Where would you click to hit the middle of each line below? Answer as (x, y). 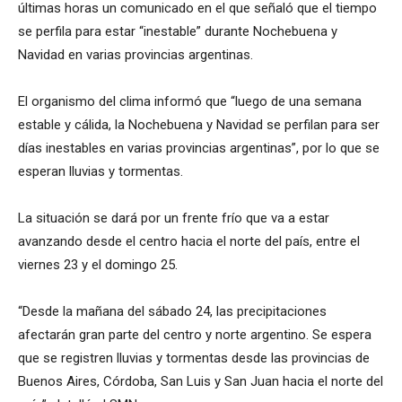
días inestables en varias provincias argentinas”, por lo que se (199, 149)
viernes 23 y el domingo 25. (98, 265)
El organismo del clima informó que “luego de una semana (190, 102)
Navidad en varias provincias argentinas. (135, 55)
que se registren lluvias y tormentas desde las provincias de (194, 358)
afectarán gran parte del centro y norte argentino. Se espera (195, 335)
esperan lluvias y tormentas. (100, 172)
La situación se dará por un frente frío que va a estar (174, 218)
